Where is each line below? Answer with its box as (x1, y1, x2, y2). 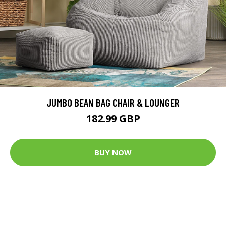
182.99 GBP (86, 111, 140, 125)
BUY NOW (94, 147, 132, 157)
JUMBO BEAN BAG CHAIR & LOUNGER (46, 96, 180, 109)
